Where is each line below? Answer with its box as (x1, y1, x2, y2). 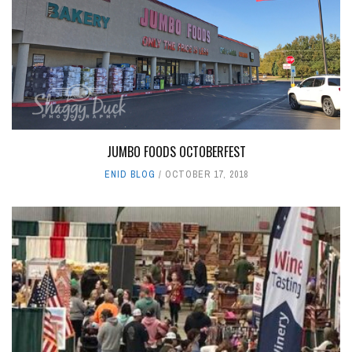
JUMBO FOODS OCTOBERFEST (106, 141, 246, 161)
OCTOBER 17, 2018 (164, 167, 248, 181)
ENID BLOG (104, 167, 156, 181)
